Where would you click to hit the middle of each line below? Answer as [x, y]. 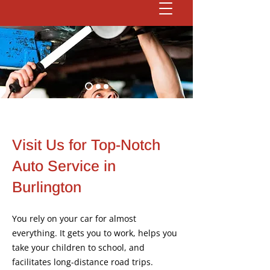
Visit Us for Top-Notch [86, 145]
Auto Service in [64, 166]
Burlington [47, 187]
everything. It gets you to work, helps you [95, 233]
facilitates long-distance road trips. [83, 262]
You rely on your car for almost [74, 218]
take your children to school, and [78, 247]
